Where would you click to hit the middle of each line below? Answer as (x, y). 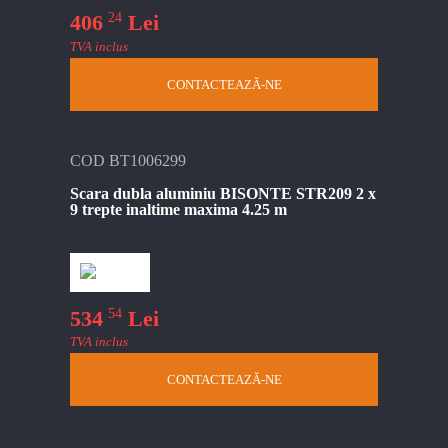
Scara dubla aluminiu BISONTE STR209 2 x (223, 193)
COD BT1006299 (128, 160)
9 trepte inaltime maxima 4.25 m (178, 209)
